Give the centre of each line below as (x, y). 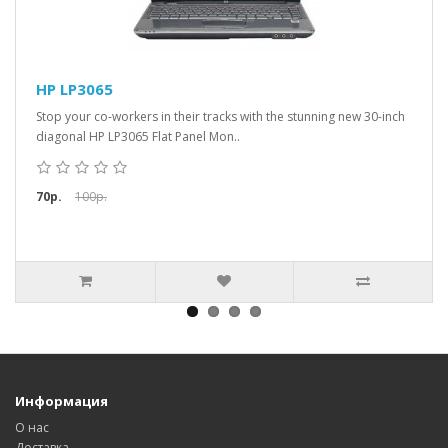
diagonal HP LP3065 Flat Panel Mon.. (138, 136)
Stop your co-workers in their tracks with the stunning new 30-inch (220, 116)
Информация (61, 401)
